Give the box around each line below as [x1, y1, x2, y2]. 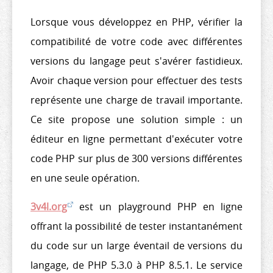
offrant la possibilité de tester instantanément [30, 219, 243, 233]
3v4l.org [30, 199, 67, 213]
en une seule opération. [30, 171, 140, 185]
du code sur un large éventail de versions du [30, 238, 243, 252]
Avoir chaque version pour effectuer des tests [30, 73, 243, 87]
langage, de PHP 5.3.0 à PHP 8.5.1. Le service [30, 258, 243, 272]
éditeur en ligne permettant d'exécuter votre [30, 132, 243, 146]
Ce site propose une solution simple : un [30, 112, 243, 126]
